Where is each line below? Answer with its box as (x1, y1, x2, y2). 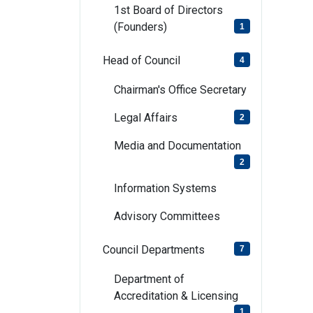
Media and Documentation (114, 139, 241, 153)
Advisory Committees (114, 209, 220, 223)
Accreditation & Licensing (114, 289, 238, 303)
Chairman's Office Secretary (114, 83, 247, 97)
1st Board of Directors (114, 3, 223, 17)
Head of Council (103, 54, 180, 68)
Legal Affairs (114, 111, 177, 125)
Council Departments (103, 242, 205, 256)
